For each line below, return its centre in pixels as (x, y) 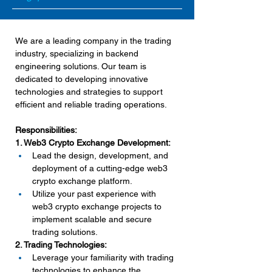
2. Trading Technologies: (61, 245)
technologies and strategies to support (90, 92)
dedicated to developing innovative (83, 79)
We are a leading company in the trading (94, 41)
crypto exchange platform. (82, 181)
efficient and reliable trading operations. (91, 104)
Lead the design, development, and (101, 155)
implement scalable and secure (93, 219)
